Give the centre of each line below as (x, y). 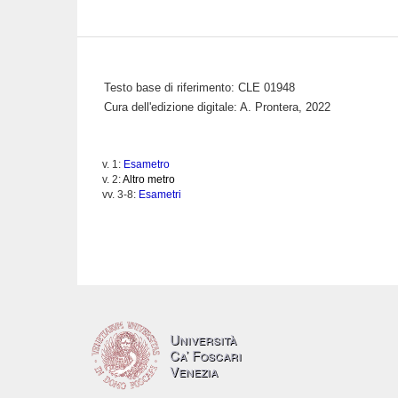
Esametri (160, 195)
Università (203, 339)
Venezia (194, 371)
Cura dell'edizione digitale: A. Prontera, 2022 (217, 107)
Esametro (147, 164)
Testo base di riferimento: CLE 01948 (199, 88)
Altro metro (149, 179)
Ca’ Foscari (206, 355)
